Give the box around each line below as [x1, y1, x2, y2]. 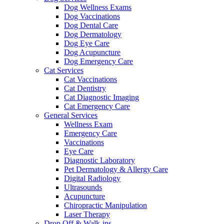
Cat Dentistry [64, 84, 106, 92]
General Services [44, 111, 97, 119]
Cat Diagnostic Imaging [64, 93, 139, 101]
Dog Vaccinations [64, 12, 120, 20]
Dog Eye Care [64, 39, 109, 47]
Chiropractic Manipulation [64, 201, 147, 209]
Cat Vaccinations [64, 75, 117, 83]
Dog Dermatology [64, 30, 121, 38]
